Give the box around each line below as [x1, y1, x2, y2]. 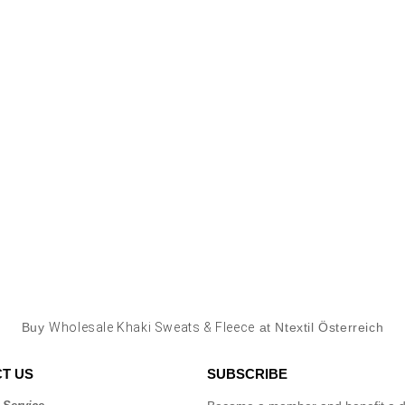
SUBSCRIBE [207, 366, 287, 381]
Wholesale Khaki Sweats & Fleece [49, 320, 255, 334]
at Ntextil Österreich [254, 320, 384, 334]
